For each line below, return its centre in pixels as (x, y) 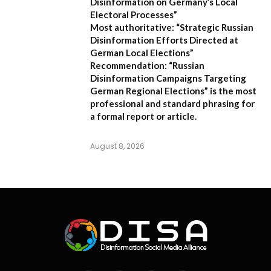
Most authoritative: (132, 27)
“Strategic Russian (214, 27)
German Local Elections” (142, 52)
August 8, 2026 (117, 146)
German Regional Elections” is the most (173, 90)
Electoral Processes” (134, 14)
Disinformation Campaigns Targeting (168, 78)
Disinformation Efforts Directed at (164, 40)
